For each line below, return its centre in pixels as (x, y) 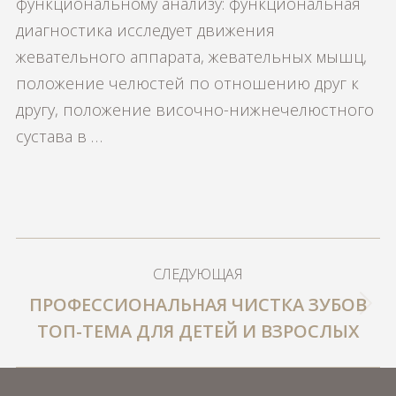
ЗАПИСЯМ (82, 326)
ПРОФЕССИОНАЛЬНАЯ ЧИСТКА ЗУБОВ (198, 305)
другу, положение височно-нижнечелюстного (195, 110)
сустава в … (59, 136)
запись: (226, 342)
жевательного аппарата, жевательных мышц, (191, 57)
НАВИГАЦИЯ (100, 255)
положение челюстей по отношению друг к (187, 83)
